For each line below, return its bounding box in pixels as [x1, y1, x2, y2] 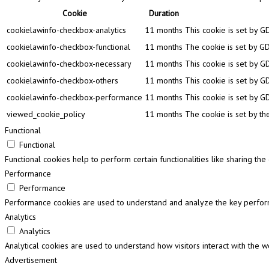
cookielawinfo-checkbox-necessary [7, 58, 131, 69]
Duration [148, 7, 179, 19]
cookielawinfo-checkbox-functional [7, 41, 130, 52]
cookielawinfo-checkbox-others [7, 74, 118, 86]
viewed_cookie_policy [7, 108, 85, 119]
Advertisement [5, 254, 57, 265]
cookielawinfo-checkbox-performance [7, 91, 142, 103]
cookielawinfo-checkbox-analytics [7, 24, 126, 35]
